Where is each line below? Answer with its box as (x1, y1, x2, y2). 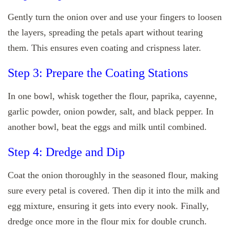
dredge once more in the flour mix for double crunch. (8, 216, 207, 226)
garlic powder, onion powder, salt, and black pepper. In (8, 106, 214, 117)
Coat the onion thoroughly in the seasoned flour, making (8, 169, 218, 180)
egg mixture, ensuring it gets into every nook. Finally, (8, 200, 209, 211)
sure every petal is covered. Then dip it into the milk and (8, 185, 220, 196)
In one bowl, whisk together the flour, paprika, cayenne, (8, 90, 217, 101)
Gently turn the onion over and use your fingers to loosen (8, 11, 222, 22)
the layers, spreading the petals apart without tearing (8, 27, 203, 37)
